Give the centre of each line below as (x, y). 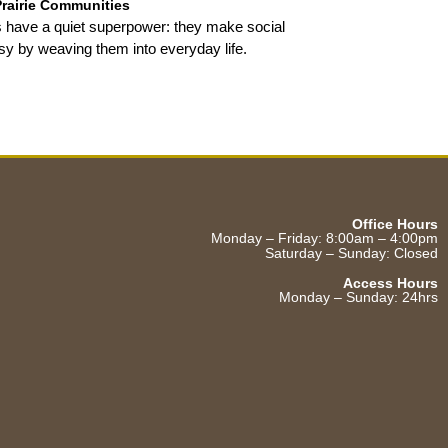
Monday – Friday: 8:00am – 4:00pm (324, 237)
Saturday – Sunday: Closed (351, 252)
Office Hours (394, 223)
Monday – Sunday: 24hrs (358, 296)
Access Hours (390, 282)
